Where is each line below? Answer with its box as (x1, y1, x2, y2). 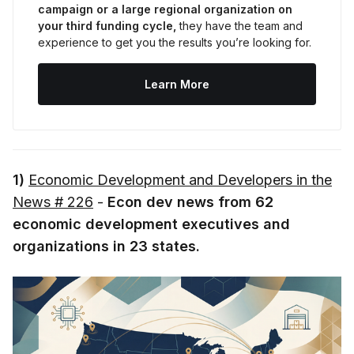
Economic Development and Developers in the (28, 171, 332, 189)
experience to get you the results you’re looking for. (38, 36, 311, 50)
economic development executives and (13, 216, 290, 233)
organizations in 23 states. (13, 238, 200, 255)
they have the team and (176, 19, 303, 33)
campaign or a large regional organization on (38, 2, 292, 17)
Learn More (145, 77, 209, 92)
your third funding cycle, (38, 19, 176, 33)
